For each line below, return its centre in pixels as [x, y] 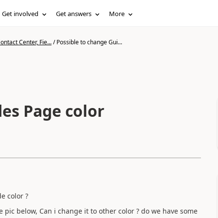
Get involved [20, 14]
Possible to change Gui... [89, 42]
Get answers [74, 14]
